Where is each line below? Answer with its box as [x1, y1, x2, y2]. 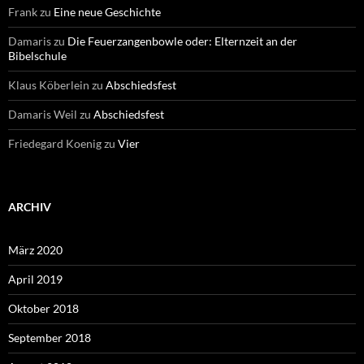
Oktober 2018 [8, 301, 79, 315]
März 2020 [8, 243, 63, 257]
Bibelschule [8, 49, 67, 63]
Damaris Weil [8, 107, 77, 121]
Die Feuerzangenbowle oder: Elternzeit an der [67, 34, 297, 48]
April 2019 [8, 272, 63, 286]
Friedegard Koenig [8, 136, 102, 150]
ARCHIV [8, 200, 51, 214]
